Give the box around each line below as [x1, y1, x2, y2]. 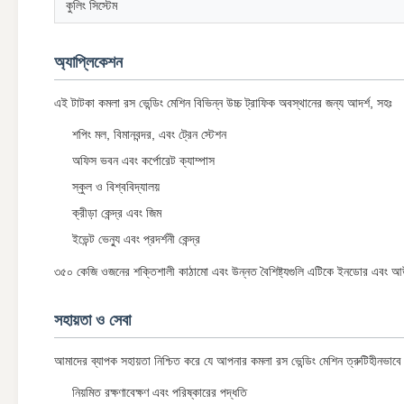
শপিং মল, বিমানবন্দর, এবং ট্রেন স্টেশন [72, 127, 226, 142]
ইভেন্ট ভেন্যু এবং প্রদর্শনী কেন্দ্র [72, 232, 200, 247]
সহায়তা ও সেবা [54, 311, 131, 330]
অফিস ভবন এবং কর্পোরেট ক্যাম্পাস [72, 153, 215, 169]
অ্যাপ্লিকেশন [54, 53, 123, 72]
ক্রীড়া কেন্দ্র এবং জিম [72, 206, 161, 221]
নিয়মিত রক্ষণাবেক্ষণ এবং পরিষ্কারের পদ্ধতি [72, 385, 247, 400]
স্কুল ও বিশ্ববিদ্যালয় [72, 179, 160, 195]
